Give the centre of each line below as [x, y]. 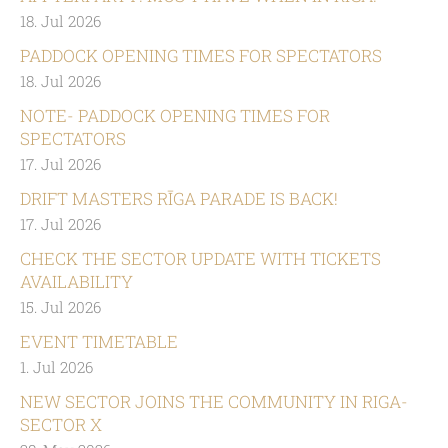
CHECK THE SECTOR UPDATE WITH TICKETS [200, 258]
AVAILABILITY [76, 281]
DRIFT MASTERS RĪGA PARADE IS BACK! [179, 199]
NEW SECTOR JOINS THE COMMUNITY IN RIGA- [214, 401]
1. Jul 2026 [56, 366]
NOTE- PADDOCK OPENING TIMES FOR [175, 116]
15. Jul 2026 [60, 306]
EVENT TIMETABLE [99, 341]
